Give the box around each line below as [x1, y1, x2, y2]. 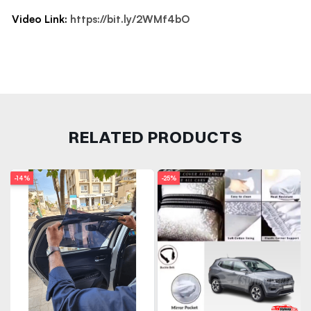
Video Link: [12, 12, 67, 26]
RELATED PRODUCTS [69, 126, 242, 148]
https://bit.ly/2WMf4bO [70, 12, 190, 26]
